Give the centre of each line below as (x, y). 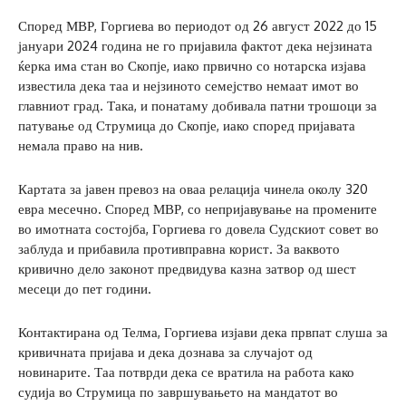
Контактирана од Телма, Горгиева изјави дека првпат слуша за (203, 333)
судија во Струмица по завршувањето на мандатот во (178, 392)
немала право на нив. (81, 146)
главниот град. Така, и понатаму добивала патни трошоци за (198, 106)
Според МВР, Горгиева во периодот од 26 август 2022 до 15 (198, 26)
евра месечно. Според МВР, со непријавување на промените (198, 209)
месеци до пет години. (85, 289)
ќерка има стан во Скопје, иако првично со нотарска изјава (192, 66)
